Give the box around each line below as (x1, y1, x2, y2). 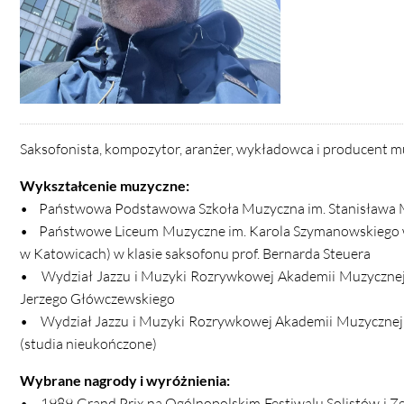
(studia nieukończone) (20, 335, 157, 353)
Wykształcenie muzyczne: (20, 177, 189, 195)
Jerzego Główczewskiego (20, 289, 175, 308)
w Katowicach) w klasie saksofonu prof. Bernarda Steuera (20, 244, 371, 263)
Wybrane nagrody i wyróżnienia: (20, 372, 230, 390)
